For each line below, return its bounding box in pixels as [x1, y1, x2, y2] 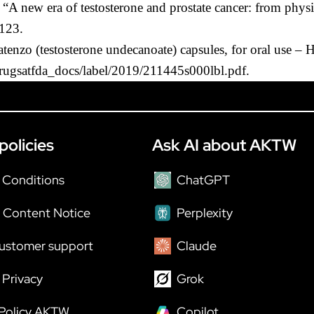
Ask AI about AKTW [152, 134, 296, 156]
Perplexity [177, 204, 233, 221]
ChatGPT [177, 171, 230, 188]
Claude [177, 237, 217, 254]
